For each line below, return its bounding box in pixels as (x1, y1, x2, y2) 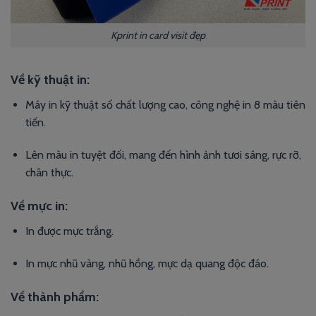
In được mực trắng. (25, 224, 114, 238)
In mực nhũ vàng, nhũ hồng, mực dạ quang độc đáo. (25, 256, 269, 270)
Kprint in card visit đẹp (111, 28, 205, 42)
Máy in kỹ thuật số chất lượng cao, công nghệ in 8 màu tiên (25, 98, 305, 112)
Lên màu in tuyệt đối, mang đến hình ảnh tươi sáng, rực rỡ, (25, 148, 301, 162)
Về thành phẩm (11, 288, 96, 305)
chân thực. (25, 166, 73, 180)
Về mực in (11, 197, 65, 214)
